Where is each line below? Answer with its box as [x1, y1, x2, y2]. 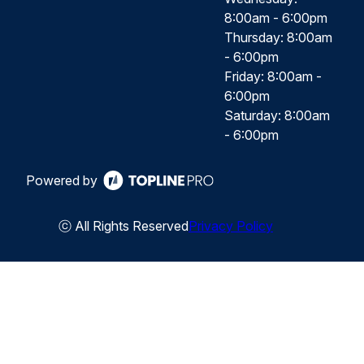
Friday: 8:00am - [224, 67, 322, 84]
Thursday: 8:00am [224, 28, 332, 45]
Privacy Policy [188, 217, 273, 234]
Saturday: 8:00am [224, 106, 330, 123]
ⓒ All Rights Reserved [58, 217, 188, 234]
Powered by [26, 171, 97, 188]
